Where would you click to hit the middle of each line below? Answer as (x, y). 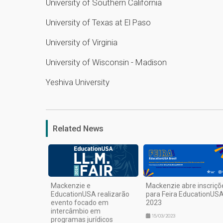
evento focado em (80, 203)
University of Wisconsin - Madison (107, 62)
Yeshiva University (79, 82)
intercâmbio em (76, 211)
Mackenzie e (71, 186)
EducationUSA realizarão (90, 194)
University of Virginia (82, 42)
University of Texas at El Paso (99, 22)
